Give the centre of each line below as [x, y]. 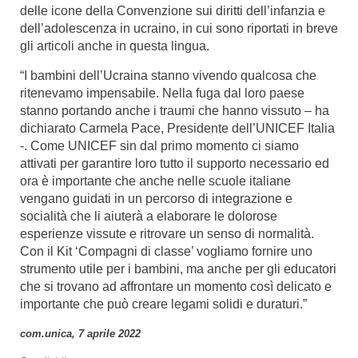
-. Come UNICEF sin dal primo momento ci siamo [159, 146]
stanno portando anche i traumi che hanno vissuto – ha [175, 111]
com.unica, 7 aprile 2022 [80, 334]
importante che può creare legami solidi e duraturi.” [163, 304]
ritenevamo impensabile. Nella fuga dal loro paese [162, 93]
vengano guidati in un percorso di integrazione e [156, 199]
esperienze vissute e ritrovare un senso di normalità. [167, 234]
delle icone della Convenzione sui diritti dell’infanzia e [173, 11]
